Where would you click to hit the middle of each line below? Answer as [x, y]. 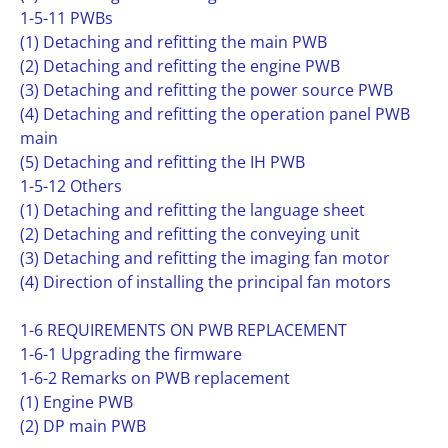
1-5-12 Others [71, 186]
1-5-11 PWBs [66, 18]
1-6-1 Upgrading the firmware [131, 354]
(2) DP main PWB [83, 426]
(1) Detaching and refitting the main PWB [173, 42]
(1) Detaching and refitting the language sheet [192, 210]
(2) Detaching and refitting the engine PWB [180, 66]
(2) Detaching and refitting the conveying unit [190, 234]
